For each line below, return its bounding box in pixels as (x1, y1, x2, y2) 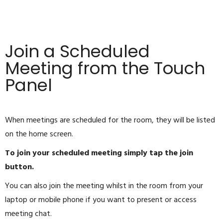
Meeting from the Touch (5, 56, 205, 81)
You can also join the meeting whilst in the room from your (5, 180, 203, 193)
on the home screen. (5, 128, 73, 141)
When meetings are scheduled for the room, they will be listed (5, 114, 215, 127)
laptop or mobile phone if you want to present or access (5, 194, 197, 207)
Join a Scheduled (5, 39, 150, 64)
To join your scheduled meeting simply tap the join (5, 147, 193, 160)
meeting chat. (5, 208, 52, 221)
